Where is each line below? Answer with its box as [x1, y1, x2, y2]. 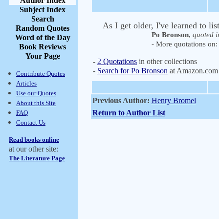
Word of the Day [15, 33, 70, 42]
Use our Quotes [16, 89, 56, 97]
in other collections [137, 57, 197, 66]
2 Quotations [97, 57, 137, 66]
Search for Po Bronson [97, 66, 168, 75]
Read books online [9, 136, 59, 143]
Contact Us [16, 119, 45, 126]
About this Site [16, 99, 56, 107]
